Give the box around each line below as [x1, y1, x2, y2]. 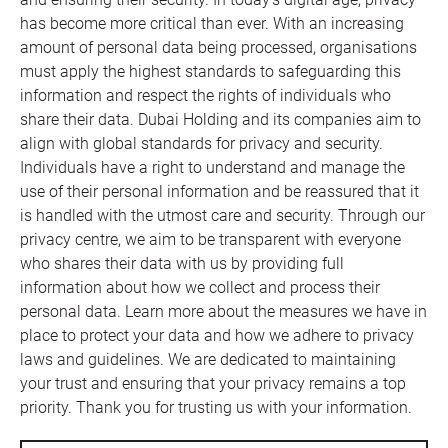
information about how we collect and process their [20, 278, 380, 298]
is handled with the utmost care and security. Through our [20, 206, 425, 226]
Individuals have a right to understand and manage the [20, 158, 405, 178]
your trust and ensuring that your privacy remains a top [20, 374, 406, 394]
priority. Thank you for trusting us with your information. [20, 398, 412, 418]
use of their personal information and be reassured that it [20, 182, 419, 202]
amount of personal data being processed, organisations [20, 38, 417, 58]
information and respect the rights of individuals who [20, 86, 391, 106]
